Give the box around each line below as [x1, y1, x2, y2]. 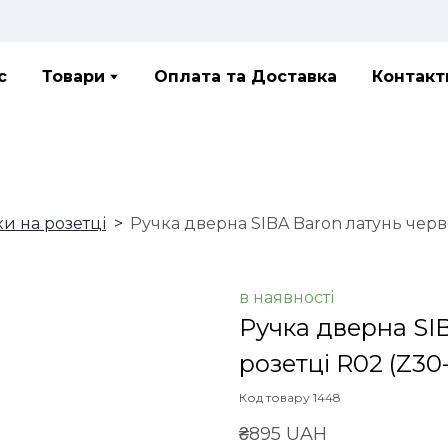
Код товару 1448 [239, 389, 341, 405]
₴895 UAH [239, 422, 327, 445]
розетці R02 [239, 348, 383, 378]
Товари [42, 67, 106, 87]
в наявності [239, 287, 334, 307]
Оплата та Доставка [154, 67, 338, 87]
